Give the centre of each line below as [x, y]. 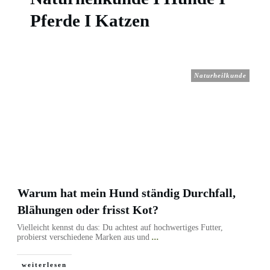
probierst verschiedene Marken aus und [84, 237]
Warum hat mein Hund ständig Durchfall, [127, 193]
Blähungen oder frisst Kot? [88, 210]
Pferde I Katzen [90, 20]
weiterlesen [44, 265]
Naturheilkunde [220, 75]
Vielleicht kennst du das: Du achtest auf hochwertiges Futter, [120, 228]
